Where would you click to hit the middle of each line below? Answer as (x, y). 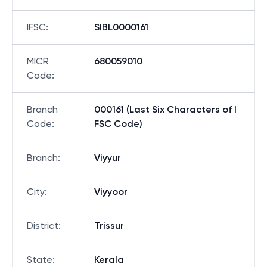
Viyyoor (111, 192)
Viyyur (108, 158)
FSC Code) (118, 124)
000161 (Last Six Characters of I (165, 109)
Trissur (109, 226)
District (43, 226)
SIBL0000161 (121, 27)
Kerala (109, 260)
